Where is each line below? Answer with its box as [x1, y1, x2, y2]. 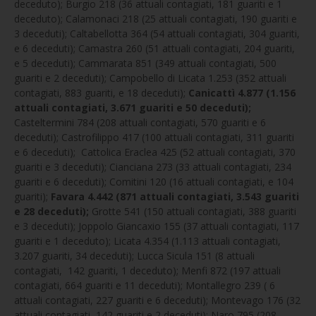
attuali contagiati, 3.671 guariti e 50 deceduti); [14, 101, 251, 114]
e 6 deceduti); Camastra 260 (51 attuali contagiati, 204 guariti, [14, 42, 295, 55]
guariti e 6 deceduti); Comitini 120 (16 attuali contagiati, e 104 [14, 175, 293, 188]
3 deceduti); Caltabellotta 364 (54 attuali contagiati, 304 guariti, [14, 27, 300, 40]
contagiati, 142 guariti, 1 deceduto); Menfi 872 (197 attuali [14, 264, 281, 277]
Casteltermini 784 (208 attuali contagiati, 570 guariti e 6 [14, 116, 266, 129]
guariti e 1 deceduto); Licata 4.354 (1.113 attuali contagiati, [14, 234, 281, 248]
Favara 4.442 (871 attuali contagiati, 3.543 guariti [51, 190, 299, 203]
